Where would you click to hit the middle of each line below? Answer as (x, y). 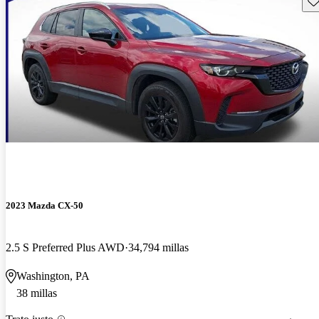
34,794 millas (158, 247)
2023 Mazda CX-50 (45, 205)
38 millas (37, 293)
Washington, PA (53, 276)
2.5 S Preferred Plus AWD (65, 247)
